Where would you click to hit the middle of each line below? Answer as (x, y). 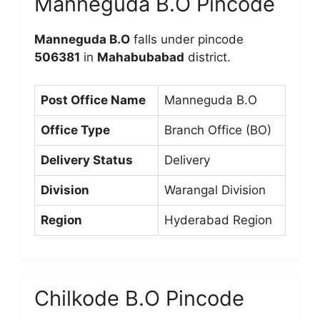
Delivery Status (87, 160)
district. (207, 57)
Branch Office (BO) (218, 130)
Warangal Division (215, 190)
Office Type (75, 130)
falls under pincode (187, 39)
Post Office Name (93, 100)
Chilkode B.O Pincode (139, 298)
